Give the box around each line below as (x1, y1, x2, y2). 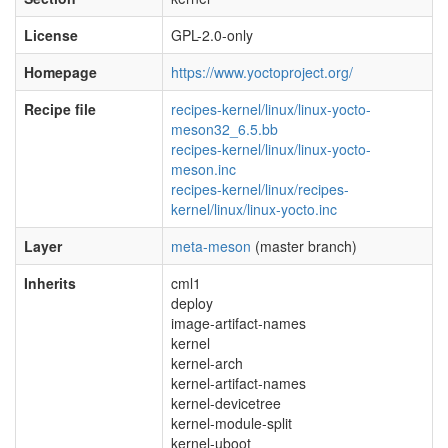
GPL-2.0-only (171, 25, 253, 45)
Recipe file (24, 99, 96, 119)
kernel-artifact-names (171, 373, 306, 393)
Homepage (24, 62, 97, 82)
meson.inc (171, 159, 236, 179)
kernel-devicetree (171, 393, 281, 413)
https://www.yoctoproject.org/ (171, 62, 353, 82)
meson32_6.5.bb (171, 119, 278, 139)
